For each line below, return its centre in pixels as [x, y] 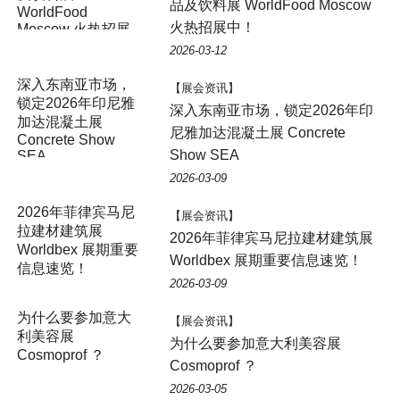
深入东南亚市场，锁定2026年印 [271, 110]
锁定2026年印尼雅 [75, 103]
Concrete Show [66, 139]
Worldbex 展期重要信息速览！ [266, 260]
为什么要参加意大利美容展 [255, 343]
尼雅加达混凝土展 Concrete [257, 132]
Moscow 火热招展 [73, 29]
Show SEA [204, 154]
